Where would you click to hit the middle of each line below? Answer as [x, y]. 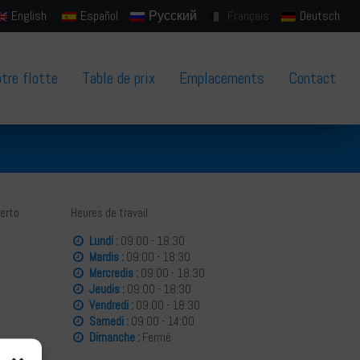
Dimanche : [114, 337]
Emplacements [222, 78]
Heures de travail [109, 213]
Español [99, 16]
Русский [173, 16]
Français [248, 16]
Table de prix [119, 78]
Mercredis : [113, 273]
